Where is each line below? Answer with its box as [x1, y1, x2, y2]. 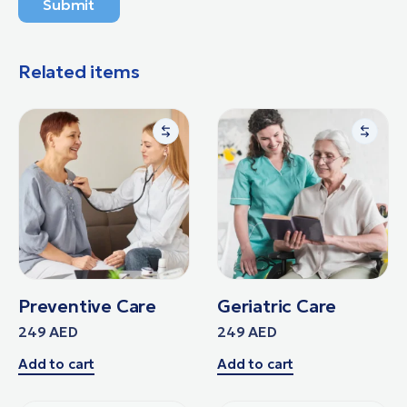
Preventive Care [18, 293, 156, 318]
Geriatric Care [217, 293, 337, 318]
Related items [18, 59, 140, 84]
